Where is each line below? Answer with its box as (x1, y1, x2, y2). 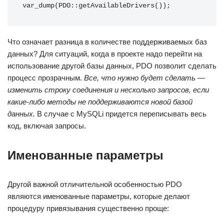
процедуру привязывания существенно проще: (7, 204, 169, 212)
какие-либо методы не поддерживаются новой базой (7, 97, 192, 106)
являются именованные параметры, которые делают (7, 192, 190, 200)
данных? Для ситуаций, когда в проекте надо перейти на (7, 49, 202, 58)
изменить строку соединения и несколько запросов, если (7, 85, 209, 94)
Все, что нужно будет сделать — (84, 73, 205, 82)
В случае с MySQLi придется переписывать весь (35, 109, 206, 118)
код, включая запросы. (7, 121, 86, 130)
